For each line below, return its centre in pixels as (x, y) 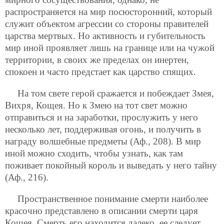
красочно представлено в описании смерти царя (101, 210)
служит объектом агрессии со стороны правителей (107, 23)
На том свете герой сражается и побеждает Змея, (116, 93)
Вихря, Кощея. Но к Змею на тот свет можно (96, 105)
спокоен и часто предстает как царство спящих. (100, 71)
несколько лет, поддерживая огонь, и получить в (103, 129)
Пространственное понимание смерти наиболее (113, 198)
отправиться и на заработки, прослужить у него (101, 117)
